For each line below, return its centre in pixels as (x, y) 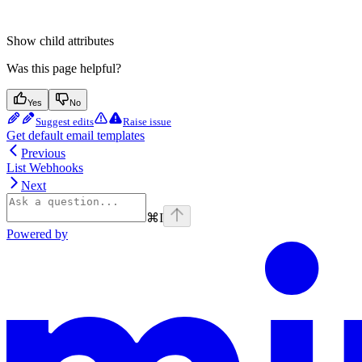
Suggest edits (65, 121)
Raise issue (147, 121)
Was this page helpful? (64, 68)
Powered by (37, 234)
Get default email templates (76, 135)
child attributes (77, 40)
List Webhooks (45, 167)
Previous (43, 153)
